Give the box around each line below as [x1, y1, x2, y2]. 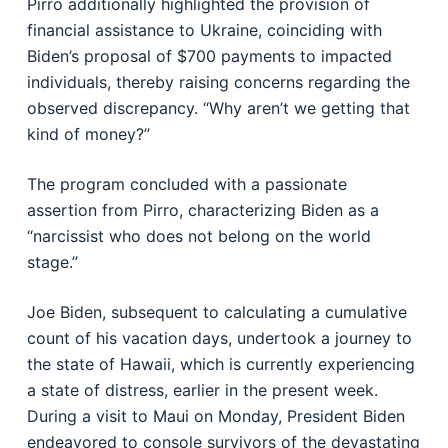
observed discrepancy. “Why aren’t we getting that [26, 98, 410, 118]
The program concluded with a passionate [26, 174, 347, 194]
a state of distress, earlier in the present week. [26, 380, 378, 400]
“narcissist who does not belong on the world [26, 226, 371, 246]
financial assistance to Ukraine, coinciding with [26, 20, 382, 40]
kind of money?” [26, 124, 150, 144]
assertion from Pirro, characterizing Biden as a [26, 200, 379, 220]
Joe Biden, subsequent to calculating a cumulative [26, 302, 407, 322]
